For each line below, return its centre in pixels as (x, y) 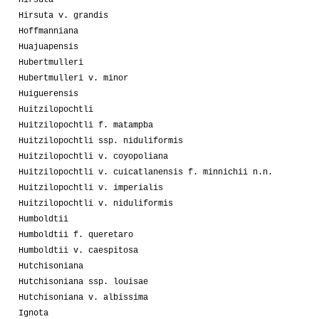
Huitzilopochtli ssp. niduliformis (101, 141)
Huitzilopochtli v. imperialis (91, 188)
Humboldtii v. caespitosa (78, 251)
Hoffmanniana (48, 32)
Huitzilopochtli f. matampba (86, 126)
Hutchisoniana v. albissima (83, 298)
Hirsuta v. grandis (63, 16)
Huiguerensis (48, 94)
